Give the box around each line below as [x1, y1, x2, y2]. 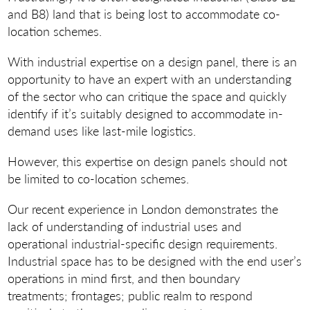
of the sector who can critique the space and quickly [8, 87, 287, 105]
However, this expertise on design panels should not [8, 152, 288, 170]
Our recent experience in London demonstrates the [8, 200, 279, 218]
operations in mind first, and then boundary [8, 269, 241, 287]
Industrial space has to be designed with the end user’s [8, 252, 302, 270]
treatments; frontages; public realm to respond [8, 286, 253, 304]
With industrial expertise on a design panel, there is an [8, 53, 298, 71]
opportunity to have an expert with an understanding [8, 70, 292, 88]
